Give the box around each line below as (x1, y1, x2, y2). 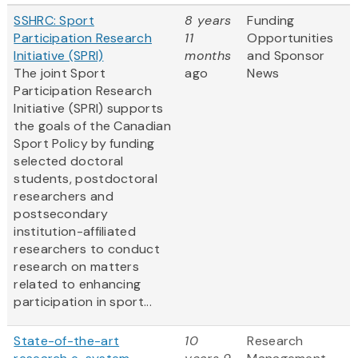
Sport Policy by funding (14, 135, 155, 153)
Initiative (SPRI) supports (14, 100, 164, 117)
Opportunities (247, 30, 334, 47)
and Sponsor (247, 47, 325, 65)
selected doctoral (14, 153, 124, 170)
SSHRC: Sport (14, 12, 94, 30)
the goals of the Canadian (14, 117, 171, 135)
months (185, 47, 232, 65)
